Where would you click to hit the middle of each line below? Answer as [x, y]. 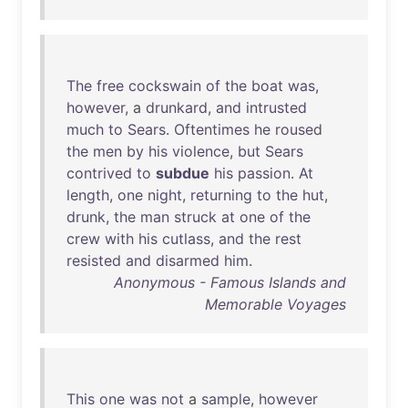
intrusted [276, 107]
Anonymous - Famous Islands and [230, 282]
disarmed [188, 260]
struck [195, 217]
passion [264, 173]
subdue [183, 173]
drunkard [177, 107]
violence [201, 151]
